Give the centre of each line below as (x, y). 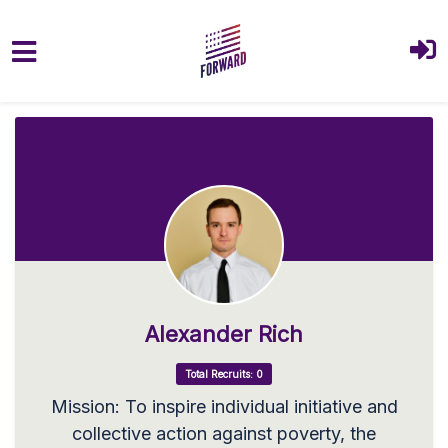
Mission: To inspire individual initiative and (224, 406)
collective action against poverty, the (224, 433)
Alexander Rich (224, 334)
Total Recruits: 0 (224, 373)
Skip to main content (100, 105)
